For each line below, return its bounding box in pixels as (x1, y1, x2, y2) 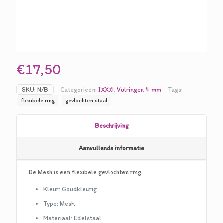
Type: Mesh (43, 200, 75, 207)
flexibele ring (21, 97, 55, 104)
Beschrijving (94, 122, 129, 129)
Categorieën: (60, 86, 98, 93)
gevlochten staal (65, 97, 107, 104)
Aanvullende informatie (79, 144, 144, 152)
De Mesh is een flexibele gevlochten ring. (28, 168, 143, 176)
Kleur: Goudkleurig (43, 185, 97, 193)
